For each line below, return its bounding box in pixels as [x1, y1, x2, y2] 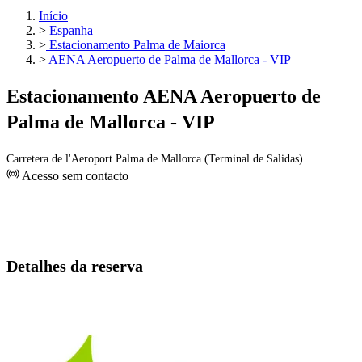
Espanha [46, 23, 93, 38]
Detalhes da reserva [6, 257, 143, 276]
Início [39, 9, 68, 23]
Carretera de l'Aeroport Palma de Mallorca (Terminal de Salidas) [6, 153, 303, 166]
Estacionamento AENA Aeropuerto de [6, 86, 321, 107]
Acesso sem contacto [19, 169, 128, 183]
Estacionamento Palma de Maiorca [46, 38, 225, 53]
